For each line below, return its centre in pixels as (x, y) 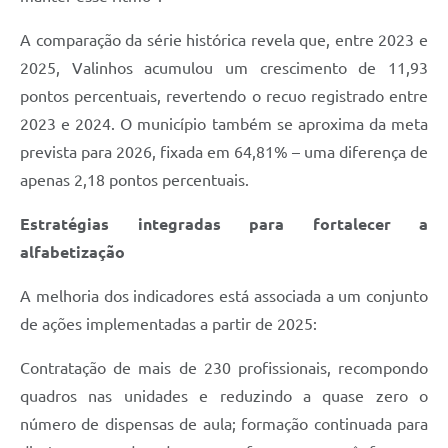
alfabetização (72, 252)
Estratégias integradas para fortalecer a (224, 224)
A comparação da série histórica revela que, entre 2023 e (224, 40)
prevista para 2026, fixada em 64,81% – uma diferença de (224, 152)
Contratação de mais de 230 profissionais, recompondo (224, 368)
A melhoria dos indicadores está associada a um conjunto (224, 296)
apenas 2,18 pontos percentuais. (134, 180)
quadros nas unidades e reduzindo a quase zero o (224, 396)
